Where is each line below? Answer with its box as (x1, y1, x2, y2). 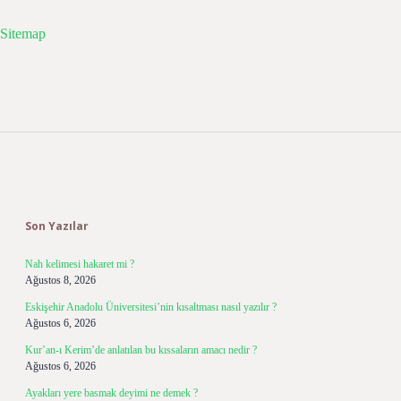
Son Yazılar (25, 218, 89, 234)
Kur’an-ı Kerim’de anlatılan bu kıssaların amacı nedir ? (25, 344, 257, 356)
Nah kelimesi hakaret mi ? (25, 258, 134, 270)
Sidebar (24, 174, 121, 209)
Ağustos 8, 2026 (25, 274, 96, 286)
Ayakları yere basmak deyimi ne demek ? (25, 387, 198, 399)
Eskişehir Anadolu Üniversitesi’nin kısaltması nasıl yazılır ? (25, 301, 277, 313)
